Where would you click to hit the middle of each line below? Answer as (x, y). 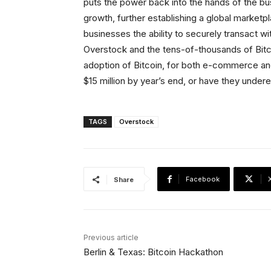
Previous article (111, 238)
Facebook (203, 179)
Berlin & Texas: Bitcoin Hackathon (153, 252)
